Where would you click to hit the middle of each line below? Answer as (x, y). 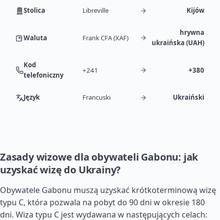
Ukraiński (189, 97)
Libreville (96, 10)
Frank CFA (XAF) (106, 38)
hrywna (192, 32)
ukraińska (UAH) (178, 43)
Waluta (35, 38)
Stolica (34, 10)
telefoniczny (43, 75)
